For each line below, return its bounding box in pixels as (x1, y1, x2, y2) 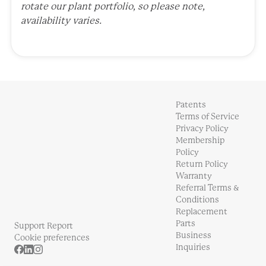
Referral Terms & (176, 185, 239, 192)
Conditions (176, 197, 219, 204)
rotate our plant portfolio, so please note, (21, 2, 205, 11)
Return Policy (176, 161, 228, 169)
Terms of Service (176, 113, 239, 121)
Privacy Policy (176, 125, 229, 133)
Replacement (176, 208, 227, 216)
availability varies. (21, 16, 102, 26)
